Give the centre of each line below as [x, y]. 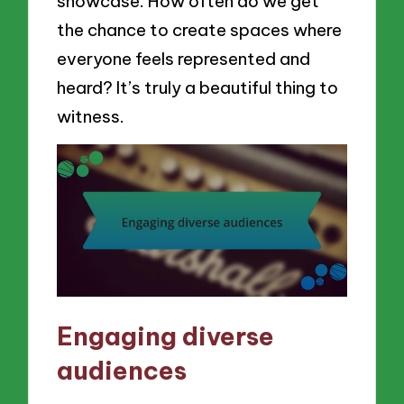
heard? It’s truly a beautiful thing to [198, 87]
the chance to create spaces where [200, 29]
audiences [122, 370]
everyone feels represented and [184, 58]
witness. [91, 116]
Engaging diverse [166, 335]
